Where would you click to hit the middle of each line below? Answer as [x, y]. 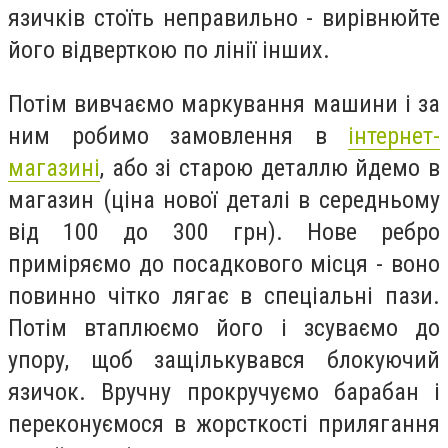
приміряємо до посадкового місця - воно [224, 263]
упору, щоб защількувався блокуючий [224, 359]
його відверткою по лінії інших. [169, 50]
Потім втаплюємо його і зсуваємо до [224, 327]
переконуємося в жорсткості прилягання [224, 423]
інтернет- [394, 135]
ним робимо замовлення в [178, 135]
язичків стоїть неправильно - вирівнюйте [224, 18]
